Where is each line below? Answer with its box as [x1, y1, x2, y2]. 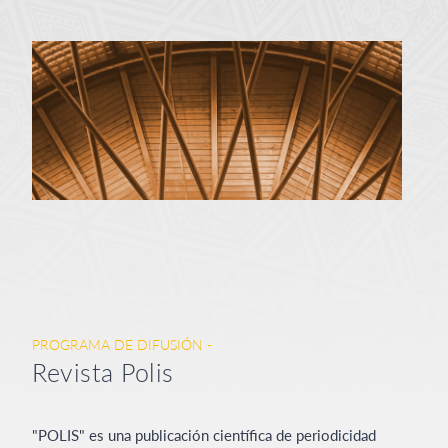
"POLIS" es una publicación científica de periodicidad [32, 425, 377, 444]
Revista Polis [32, 356, 174, 387]
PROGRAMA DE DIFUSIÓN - [32, 335, 213, 353]
